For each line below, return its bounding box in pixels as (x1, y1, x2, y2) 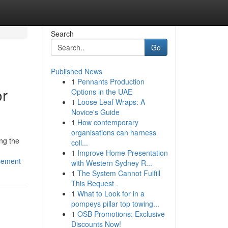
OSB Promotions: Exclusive (77, 209, 165, 219)
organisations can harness (71, 127, 156, 137)
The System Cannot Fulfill (77, 168, 160, 178)
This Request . (71, 178, 118, 188)
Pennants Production (77, 76, 145, 87)
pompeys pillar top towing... (71, 198, 159, 209)
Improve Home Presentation (77, 148, 168, 158)
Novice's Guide (71, 107, 120, 117)
